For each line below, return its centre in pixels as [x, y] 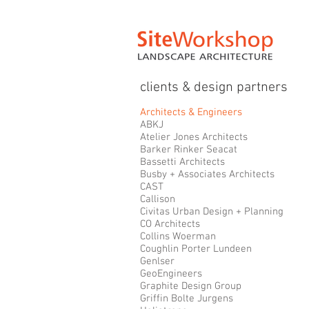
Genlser [157, 261]
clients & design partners [214, 88]
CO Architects [170, 224]
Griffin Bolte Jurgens [187, 299]
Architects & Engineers [191, 112]
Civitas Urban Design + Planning [212, 212]
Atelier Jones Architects [194, 137]
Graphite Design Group [191, 286]
